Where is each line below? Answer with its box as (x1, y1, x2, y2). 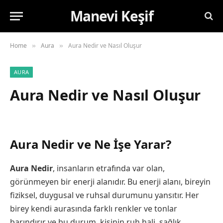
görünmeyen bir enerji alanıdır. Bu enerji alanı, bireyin (10, 176, 211, 188)
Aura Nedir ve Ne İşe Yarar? (10, 136, 171, 153)
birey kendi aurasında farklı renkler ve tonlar (10, 203, 177, 215)
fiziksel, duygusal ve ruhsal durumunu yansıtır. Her (10, 190, 199, 201)
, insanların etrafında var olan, (53, 163, 165, 174)
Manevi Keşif (70, 6, 153, 25)
